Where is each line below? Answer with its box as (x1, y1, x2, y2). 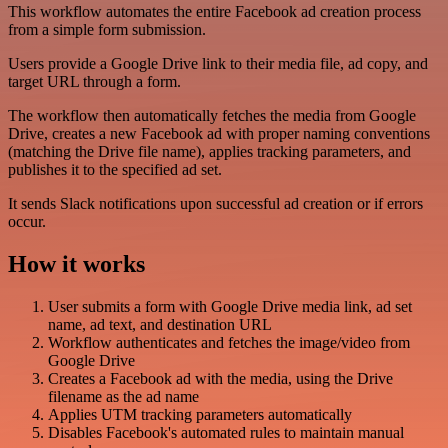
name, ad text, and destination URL (48, 316, 272, 334)
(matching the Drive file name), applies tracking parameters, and (8, 143, 411, 161)
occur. (8, 213, 46, 231)
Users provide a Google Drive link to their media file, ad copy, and (8, 55, 428, 73)
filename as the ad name (48, 388, 199, 406)
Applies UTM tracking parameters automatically (48, 406, 352, 424)
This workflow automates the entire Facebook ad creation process (8, 3, 421, 21)
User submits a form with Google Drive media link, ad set (48, 298, 412, 316)
